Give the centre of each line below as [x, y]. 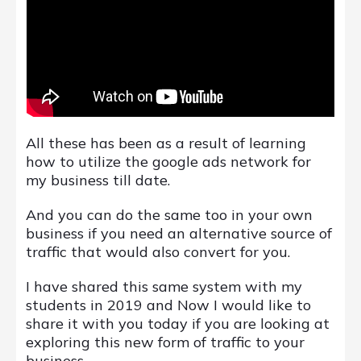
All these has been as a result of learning [166, 143]
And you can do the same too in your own [169, 215]
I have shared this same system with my [164, 287]
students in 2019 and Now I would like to [168, 305]
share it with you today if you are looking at [178, 324]
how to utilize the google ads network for [168, 162]
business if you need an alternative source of [179, 234]
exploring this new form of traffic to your [165, 342]
